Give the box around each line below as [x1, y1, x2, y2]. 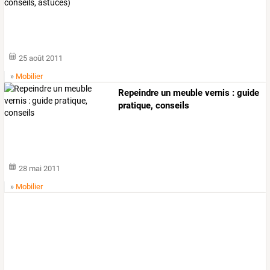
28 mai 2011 [19, 164, 61, 174]
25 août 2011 [19, 53, 63, 63]
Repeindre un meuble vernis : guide [118, 87, 260, 98]
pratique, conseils [118, 99, 190, 111]
